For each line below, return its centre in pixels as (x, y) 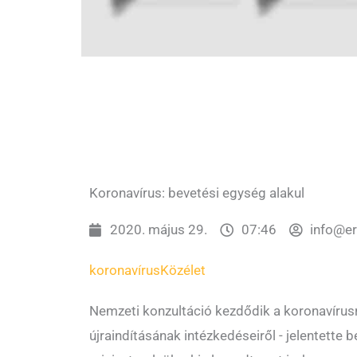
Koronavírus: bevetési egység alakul (197, 193)
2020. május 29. (159, 230)
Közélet (183, 271)
